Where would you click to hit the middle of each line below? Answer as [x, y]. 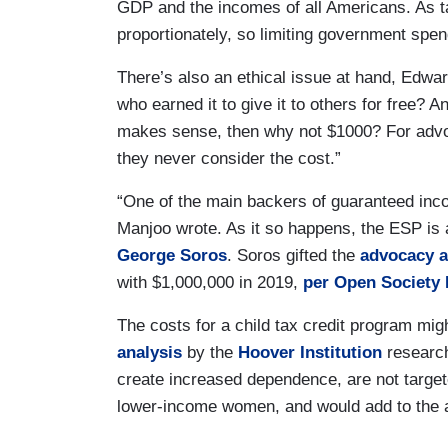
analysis [149, 352]
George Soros [172, 255]
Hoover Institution [310, 352]
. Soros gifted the [293, 255]
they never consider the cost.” [229, 158]
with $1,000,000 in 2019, [210, 282]
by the [210, 352]
